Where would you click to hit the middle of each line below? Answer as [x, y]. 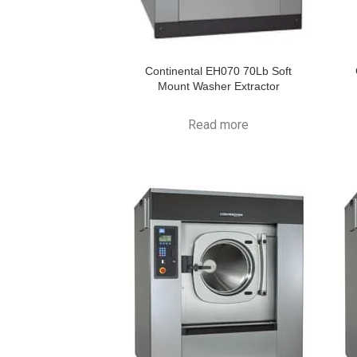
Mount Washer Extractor [218, 86]
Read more [219, 124]
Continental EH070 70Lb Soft [219, 71]
